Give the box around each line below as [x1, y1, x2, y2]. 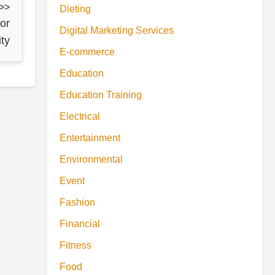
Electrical [60, 111, 100, 122]
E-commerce [60, 47, 115, 57]
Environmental [60, 154, 123, 165]
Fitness [60, 240, 91, 250]
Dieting [60, 4, 91, 14]
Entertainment [60, 133, 120, 143]
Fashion [60, 197, 95, 207]
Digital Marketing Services [60, 25, 174, 36]
